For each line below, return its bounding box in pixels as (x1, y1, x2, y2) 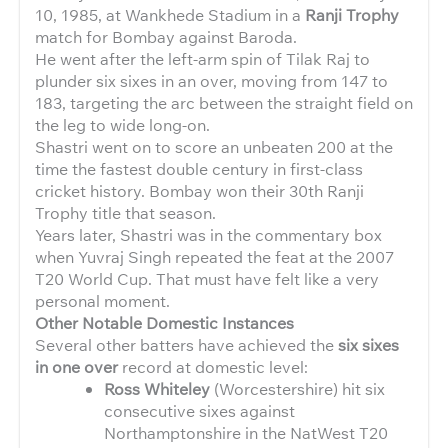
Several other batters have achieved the (35, 334, 338, 356)
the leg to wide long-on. (35, 114, 210, 136)
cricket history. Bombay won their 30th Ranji (35, 180, 364, 202)
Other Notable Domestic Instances (35, 312, 294, 334)
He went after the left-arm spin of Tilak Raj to (35, 48, 370, 70)
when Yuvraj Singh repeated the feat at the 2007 (35, 246, 394, 268)
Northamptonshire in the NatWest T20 (104, 422, 389, 444)
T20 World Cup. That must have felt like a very (35, 268, 379, 290)
